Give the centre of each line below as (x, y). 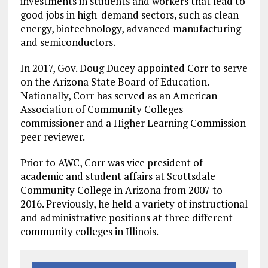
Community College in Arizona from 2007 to (121, 190)
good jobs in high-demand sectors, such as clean (129, 14)
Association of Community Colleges (101, 109)
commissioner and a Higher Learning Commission (133, 123)
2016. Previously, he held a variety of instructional (134, 203)
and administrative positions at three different (126, 217)
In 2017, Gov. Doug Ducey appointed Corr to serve (134, 68)
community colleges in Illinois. (89, 231)
